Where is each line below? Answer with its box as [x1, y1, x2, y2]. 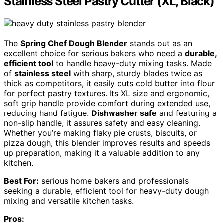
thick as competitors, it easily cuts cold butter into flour [4, 78, 215, 89]
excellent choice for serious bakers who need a [4, 48, 185, 59]
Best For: [4, 176, 39, 186]
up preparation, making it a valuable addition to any [4, 148, 200, 158]
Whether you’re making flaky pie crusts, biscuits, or [4, 128, 197, 138]
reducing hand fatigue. [4, 108, 91, 118]
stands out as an [127, 38, 192, 49]
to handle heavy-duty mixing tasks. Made [53, 58, 212, 69]
